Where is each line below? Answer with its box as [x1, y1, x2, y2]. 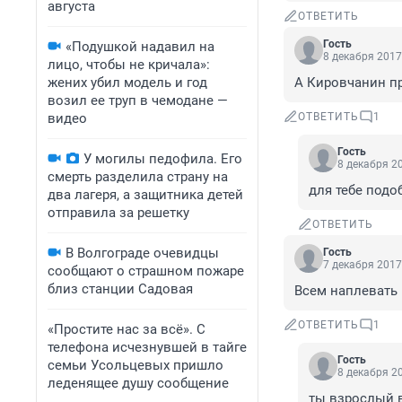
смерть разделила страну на [48, 169, 228, 185]
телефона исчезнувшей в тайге [48, 339, 247, 355]
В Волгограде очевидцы [66, 245, 219, 261]
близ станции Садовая [48, 281, 193, 297]
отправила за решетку [48, 205, 189, 221]
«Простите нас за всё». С [48, 321, 205, 337]
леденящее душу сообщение [48, 375, 229, 391]
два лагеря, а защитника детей [48, 187, 243, 203]
